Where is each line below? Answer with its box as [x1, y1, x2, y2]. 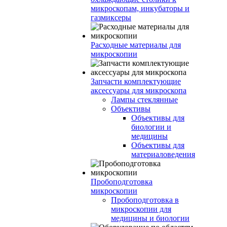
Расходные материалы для [91, 41, 181, 49]
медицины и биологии [111, 214, 190, 222]
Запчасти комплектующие [91, 77, 181, 86]
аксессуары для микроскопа [91, 86, 186, 95]
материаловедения [131, 150, 195, 159]
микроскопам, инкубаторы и [91, 4, 190, 13]
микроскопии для [111, 205, 171, 213]
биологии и [131, 123, 171, 131]
